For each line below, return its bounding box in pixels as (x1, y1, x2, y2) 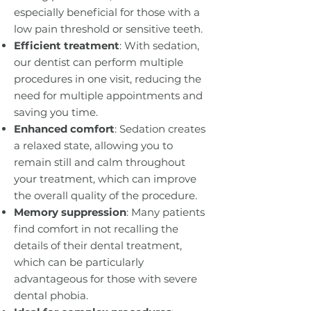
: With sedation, (119, 39, 199, 52)
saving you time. (14, 106, 98, 119)
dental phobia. (14, 289, 88, 302)
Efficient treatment (14, 39, 119, 52)
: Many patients (126, 205, 205, 219)
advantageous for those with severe (14, 272, 197, 285)
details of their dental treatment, (14, 239, 182, 252)
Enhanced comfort (14, 122, 115, 135)
